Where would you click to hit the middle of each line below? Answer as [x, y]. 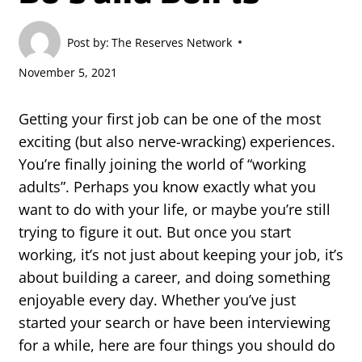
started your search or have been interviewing [175, 323]
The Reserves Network [172, 42]
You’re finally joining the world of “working [162, 164]
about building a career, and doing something [175, 278]
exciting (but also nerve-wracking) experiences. [177, 142]
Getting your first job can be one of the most [170, 119]
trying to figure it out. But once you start [155, 232]
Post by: [88, 42]
